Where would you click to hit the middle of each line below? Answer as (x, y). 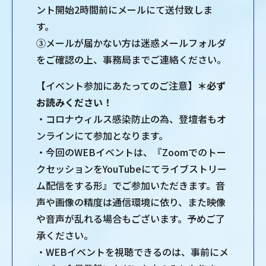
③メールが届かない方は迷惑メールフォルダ (131, 43)
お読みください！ (77, 102)
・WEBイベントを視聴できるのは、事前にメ (132, 252)
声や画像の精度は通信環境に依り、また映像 (131, 202)
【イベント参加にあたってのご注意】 (117, 86)
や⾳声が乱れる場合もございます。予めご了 (131, 219)
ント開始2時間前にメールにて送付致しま (124, 10)
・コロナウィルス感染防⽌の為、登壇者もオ (131, 119)
